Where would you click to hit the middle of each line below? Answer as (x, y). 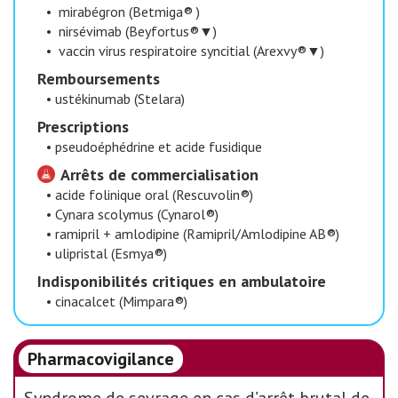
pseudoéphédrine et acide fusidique (159, 147)
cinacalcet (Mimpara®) (121, 301)
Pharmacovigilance (101, 359)
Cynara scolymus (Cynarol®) (137, 214)
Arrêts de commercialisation (158, 175)
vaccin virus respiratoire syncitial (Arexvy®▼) (190, 51)
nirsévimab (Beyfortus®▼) (136, 31)
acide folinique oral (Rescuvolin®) (154, 195)
